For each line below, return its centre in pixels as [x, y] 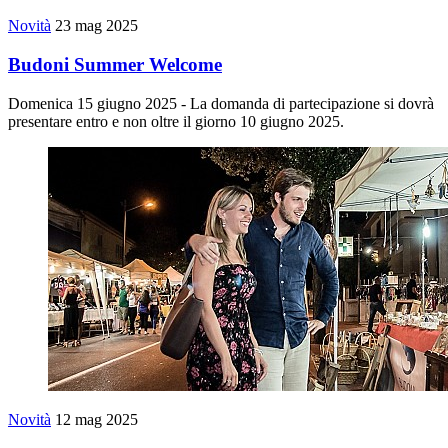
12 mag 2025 [96, 419]
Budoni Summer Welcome [115, 64]
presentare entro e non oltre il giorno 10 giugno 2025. [176, 121]
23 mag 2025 [96, 26]
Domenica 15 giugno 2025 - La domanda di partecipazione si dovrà [221, 103]
